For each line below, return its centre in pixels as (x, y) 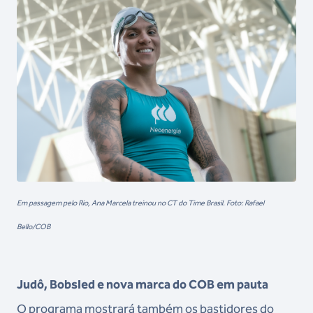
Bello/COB (34, 227)
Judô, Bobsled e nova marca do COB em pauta (143, 285)
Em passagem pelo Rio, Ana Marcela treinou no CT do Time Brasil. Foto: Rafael (140, 203)
